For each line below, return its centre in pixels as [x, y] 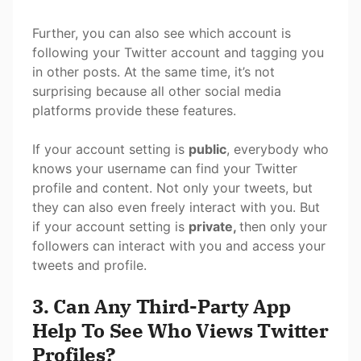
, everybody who [278, 149]
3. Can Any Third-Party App [162, 307]
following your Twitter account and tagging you [178, 53]
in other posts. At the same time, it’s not [154, 72]
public [207, 149]
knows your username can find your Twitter [165, 169]
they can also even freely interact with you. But [176, 207]
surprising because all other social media [157, 91]
